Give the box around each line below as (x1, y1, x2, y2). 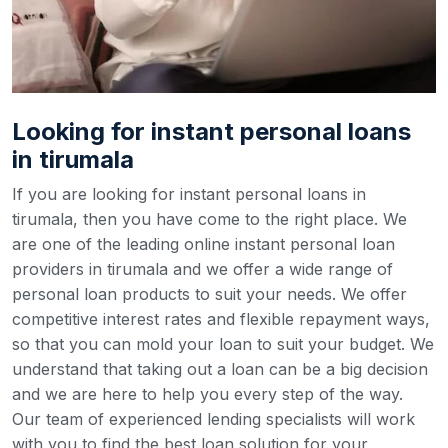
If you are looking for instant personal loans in (12, 184, 366, 204)
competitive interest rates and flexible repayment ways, (12, 309, 430, 329)
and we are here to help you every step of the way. (12, 384, 403, 404)
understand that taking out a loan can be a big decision (12, 359, 428, 379)
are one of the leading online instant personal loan (12, 234, 395, 254)
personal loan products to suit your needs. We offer (12, 284, 407, 304)
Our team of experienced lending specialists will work (12, 409, 415, 429)
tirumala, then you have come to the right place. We (12, 209, 407, 229)
